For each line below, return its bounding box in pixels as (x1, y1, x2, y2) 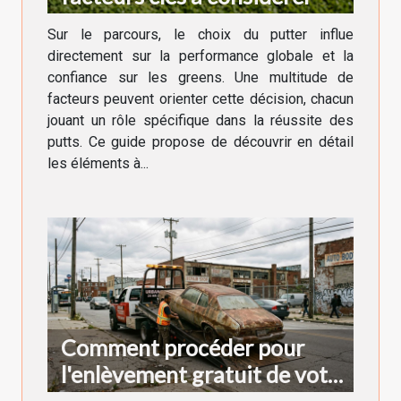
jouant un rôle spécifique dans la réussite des (47, 111, 354, 129)
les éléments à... (47, 154, 149, 172)
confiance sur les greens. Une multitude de (47, 68, 354, 86)
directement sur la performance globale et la (47, 47, 354, 64)
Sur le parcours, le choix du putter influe (47, 25, 354, 43)
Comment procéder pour (61, 334, 304, 362)
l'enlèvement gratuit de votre (61, 361, 348, 388)
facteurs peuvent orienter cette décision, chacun (47, 90, 354, 107)
